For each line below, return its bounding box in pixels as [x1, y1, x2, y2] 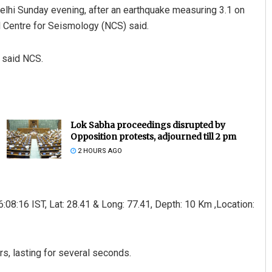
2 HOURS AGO [75, 146, 122, 155]
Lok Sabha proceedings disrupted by [70, 119, 225, 131]
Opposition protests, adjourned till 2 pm [70, 131, 236, 142]
